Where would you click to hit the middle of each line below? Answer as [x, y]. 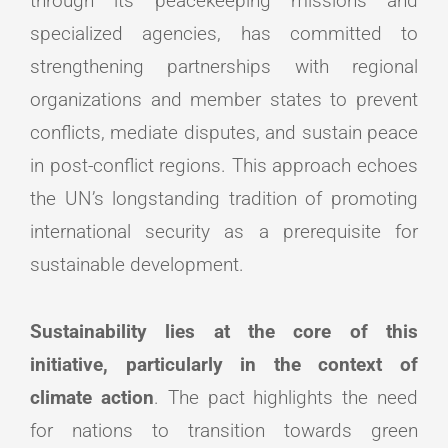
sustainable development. [137, 265]
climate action [92, 397]
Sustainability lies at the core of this [224, 331]
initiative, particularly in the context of [224, 364]
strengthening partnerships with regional [224, 67]
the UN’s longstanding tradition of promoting [224, 199]
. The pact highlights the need [286, 397]
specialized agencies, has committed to [224, 34]
